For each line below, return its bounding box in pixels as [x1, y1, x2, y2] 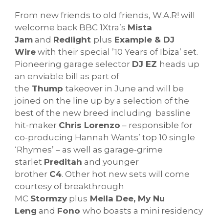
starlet [15, 157, 44, 167]
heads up [159, 59, 199, 69]
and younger [82, 157, 139, 167]
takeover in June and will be [66, 84, 184, 94]
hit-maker [15, 120, 59, 131]
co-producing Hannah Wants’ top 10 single [15, 132, 195, 143]
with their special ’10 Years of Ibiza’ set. [36, 47, 200, 57]
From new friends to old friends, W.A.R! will [15, 10, 195, 21]
